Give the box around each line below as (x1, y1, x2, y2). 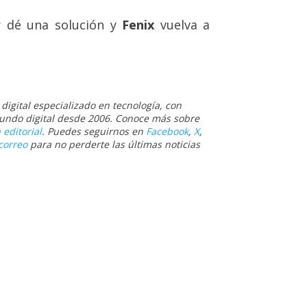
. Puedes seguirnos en (42, 124, 146, 138)
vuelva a (160, 16, 210, 33)
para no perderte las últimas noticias (27, 137, 200, 151)
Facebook (146, 124, 188, 138)
